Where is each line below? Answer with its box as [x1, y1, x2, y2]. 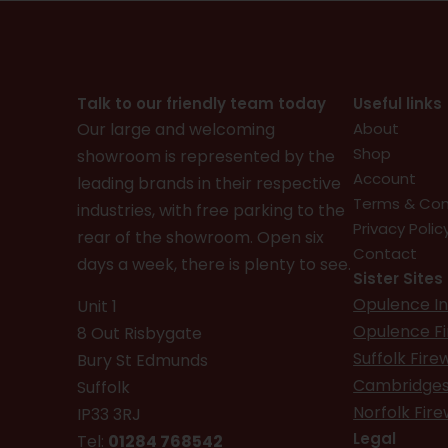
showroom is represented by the [77, 144, 335, 168]
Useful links [353, 92, 443, 114]
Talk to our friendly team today [77, 92, 326, 114]
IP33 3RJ [77, 402, 141, 426]
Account [353, 167, 417, 189]
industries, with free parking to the [77, 198, 345, 222]
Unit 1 [77, 294, 117, 318]
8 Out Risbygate [77, 321, 202, 345]
